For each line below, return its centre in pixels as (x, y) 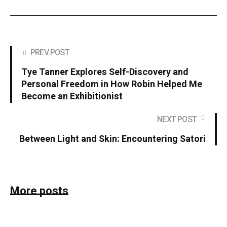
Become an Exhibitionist (72, 96)
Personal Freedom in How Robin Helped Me (112, 84)
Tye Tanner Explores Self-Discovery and (105, 72)
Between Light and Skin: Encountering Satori (112, 139)
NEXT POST (177, 119)
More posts (39, 191)
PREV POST (50, 52)
